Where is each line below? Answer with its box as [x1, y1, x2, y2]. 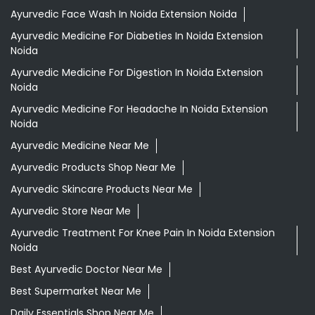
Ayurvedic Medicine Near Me [11, 139, 149, 153]
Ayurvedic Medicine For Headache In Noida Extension [11, 102, 268, 116]
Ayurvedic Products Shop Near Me [11, 160, 176, 174]
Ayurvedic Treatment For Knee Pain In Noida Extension [11, 226, 275, 240]
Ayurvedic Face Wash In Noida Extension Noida [11, 7, 237, 21]
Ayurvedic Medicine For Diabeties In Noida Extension [11, 29, 263, 43]
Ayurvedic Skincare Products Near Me [11, 182, 193, 196]
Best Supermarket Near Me [11, 284, 141, 298]
